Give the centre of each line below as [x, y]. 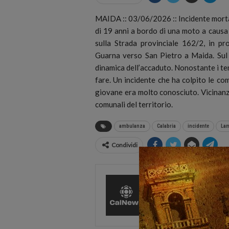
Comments [170, 198]
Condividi [124, 145]
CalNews [174, 182]
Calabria [166, 126]
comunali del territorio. [134, 104]
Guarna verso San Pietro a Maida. [156, 55]
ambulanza [132, 126]
